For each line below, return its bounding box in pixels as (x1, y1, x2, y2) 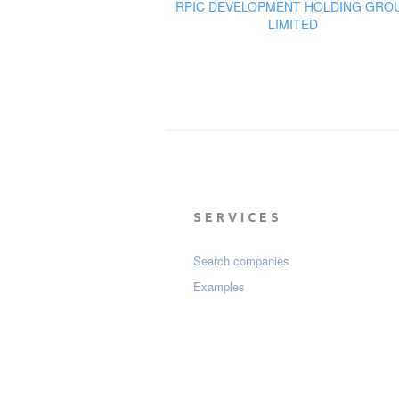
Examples (193, 278, 245, 296)
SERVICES (193, 210, 282, 225)
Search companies (193, 252, 289, 270)
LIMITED (267, 15, 318, 34)
